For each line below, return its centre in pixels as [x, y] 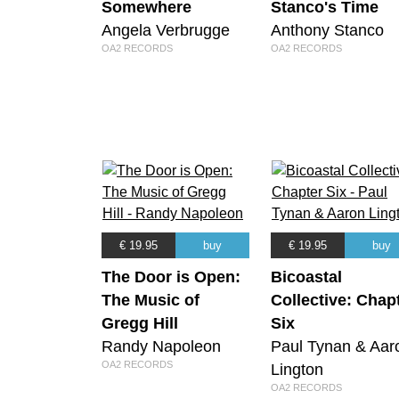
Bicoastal [306, 277]
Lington [297, 370]
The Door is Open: [171, 277]
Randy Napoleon [161, 347]
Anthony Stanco [327, 30]
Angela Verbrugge [166, 30]
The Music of [151, 301]
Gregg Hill [140, 324]
